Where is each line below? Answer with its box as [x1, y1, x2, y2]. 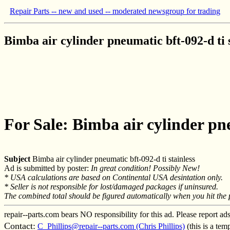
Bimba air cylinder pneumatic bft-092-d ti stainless [30, 154, 195, 163]
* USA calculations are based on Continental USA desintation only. [4, 172, 223, 182]
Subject [4, 154, 30, 163]
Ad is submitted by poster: [4, 163, 91, 172]
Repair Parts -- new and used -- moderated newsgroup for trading [10, 7, 220, 15]
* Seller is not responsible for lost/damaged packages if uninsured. [4, 182, 218, 191]
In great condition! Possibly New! [91, 163, 200, 172]
